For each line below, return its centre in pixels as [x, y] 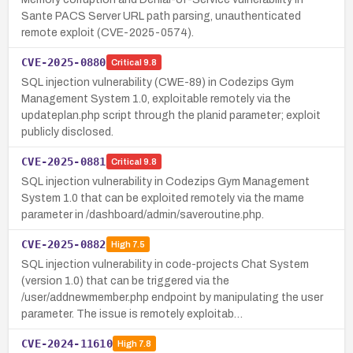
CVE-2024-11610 [67, 343]
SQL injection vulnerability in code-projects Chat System [165, 264]
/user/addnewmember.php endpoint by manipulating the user [172, 297]
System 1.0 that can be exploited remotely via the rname [163, 198]
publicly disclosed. [67, 132]
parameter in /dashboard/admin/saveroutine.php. [143, 214]
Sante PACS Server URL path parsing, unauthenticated [161, 16]
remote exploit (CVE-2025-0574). [108, 32]
